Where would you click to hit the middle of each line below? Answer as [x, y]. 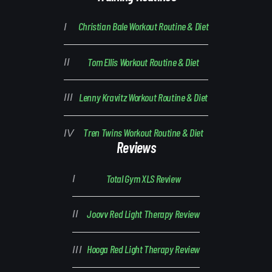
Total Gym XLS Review [143, 178]
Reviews [136, 148]
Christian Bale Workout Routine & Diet [143, 26]
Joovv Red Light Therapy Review [143, 213]
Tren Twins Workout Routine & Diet [143, 133]
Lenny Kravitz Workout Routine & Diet [143, 97]
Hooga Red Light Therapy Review [143, 249]
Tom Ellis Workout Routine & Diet [143, 62]
